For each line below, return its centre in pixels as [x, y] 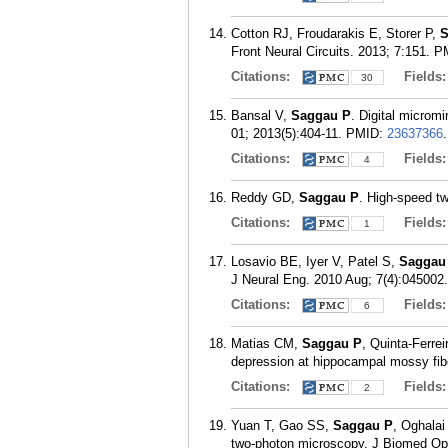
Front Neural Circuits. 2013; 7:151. [330, 51]
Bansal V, [261, 115]
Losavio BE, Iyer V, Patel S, [315, 261]
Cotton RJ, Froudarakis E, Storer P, [335, 33]
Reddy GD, [265, 197]
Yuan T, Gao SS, [282, 425]
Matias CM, [266, 343]
